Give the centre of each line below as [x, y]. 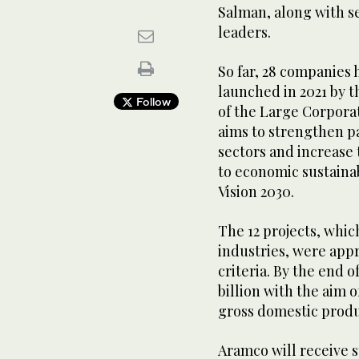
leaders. [244, 32]
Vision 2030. [256, 192]
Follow [151, 101]
